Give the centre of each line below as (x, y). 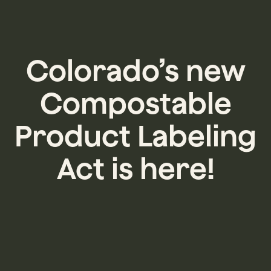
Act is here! (135, 168)
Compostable (135, 103)
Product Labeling (135, 135)
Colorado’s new (135, 70)
